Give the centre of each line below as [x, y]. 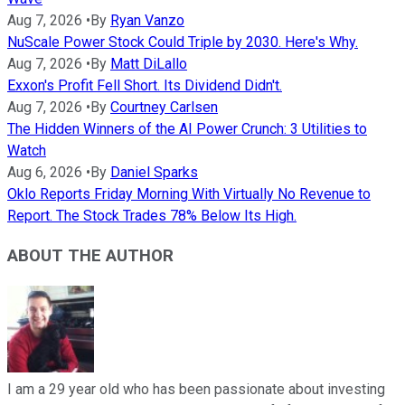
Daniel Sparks [154, 172]
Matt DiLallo [149, 63]
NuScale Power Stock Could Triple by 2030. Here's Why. [183, 42]
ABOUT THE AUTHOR [90, 256]
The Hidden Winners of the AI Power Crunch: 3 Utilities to [187, 128]
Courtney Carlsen [164, 107]
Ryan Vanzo [147, 20]
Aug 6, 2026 [45, 172]
